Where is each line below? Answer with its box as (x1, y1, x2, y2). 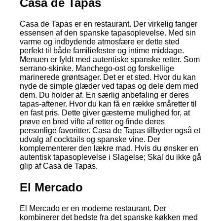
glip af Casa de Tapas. (20, 162, 98, 171)
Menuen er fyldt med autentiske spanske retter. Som (20, 55, 200, 64)
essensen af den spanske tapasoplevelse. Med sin (20, 29, 196, 37)
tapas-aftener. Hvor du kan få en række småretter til (20, 100, 197, 109)
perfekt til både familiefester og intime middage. (20, 46, 184, 55)
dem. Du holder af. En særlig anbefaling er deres (20, 91, 189, 100)
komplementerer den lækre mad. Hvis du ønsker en (20, 144, 198, 153)
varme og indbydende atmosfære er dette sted (20, 37, 180, 46)
